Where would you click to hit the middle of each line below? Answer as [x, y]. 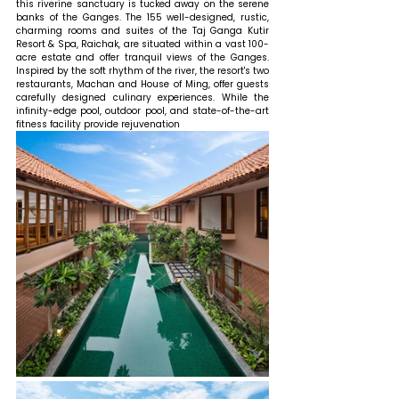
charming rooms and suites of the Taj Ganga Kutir [142, 30]
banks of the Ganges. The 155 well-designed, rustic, [142, 17]
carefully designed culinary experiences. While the [142, 97]
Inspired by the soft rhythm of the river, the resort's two [142, 70]
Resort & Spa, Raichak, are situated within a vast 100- [142, 44]
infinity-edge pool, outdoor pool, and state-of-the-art [142, 110]
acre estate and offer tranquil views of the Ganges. [142, 57]
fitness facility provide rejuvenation [99, 124]
